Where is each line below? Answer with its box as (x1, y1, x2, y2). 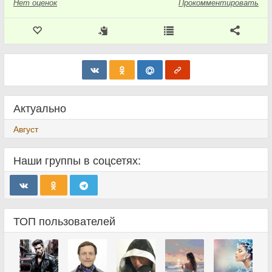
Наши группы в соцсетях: (13, 151, 141, 168)
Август (13, 122, 38, 135)
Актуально (13, 99, 66, 115)
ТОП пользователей (13, 212, 115, 228)
